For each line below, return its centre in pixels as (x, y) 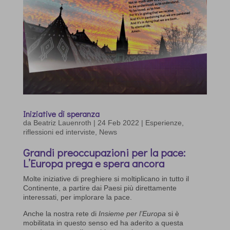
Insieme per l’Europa (132, 213)
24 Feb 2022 (118, 122)
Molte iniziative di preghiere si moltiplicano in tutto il (106, 178)
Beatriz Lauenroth (62, 122)
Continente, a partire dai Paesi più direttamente (100, 188)
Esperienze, (164, 122)
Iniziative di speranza (61, 113)
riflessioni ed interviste (59, 132)
